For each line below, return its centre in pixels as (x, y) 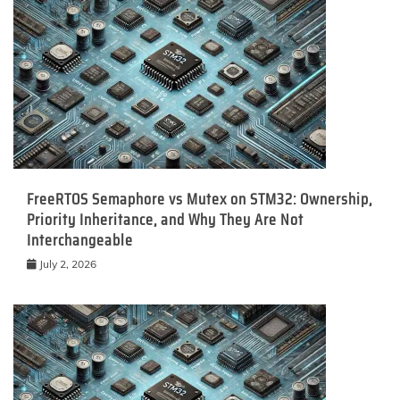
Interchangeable (80, 240)
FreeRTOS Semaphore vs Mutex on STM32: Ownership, (200, 199)
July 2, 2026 (68, 263)
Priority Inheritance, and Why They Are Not (165, 219)
